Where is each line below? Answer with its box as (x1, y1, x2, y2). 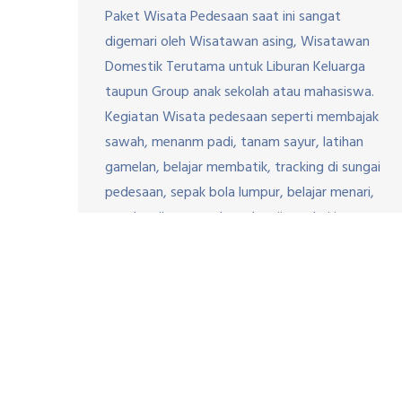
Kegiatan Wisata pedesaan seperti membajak (105, 105, 379, 129)
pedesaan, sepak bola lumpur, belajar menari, (105, 180, 374, 205)
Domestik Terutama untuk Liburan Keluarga (105, 55, 365, 79)
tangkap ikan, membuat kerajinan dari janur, (105, 205, 366, 230)
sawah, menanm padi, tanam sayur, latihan (105, 130, 363, 154)
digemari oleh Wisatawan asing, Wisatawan (105, 30, 370, 54)
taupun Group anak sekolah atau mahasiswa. (105, 80, 374, 104)
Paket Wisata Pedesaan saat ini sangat (105, 4, 341, 29)
